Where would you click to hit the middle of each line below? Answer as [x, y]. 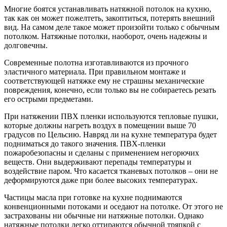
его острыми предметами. [49, 99]
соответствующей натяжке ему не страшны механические [104, 81]
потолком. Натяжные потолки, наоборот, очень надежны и [106, 36]
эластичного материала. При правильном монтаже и [95, 71]
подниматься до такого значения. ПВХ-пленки [85, 143]
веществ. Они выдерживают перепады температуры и [98, 162]
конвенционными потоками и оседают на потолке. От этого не [113, 206]
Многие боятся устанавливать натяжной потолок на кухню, [108, 9]
